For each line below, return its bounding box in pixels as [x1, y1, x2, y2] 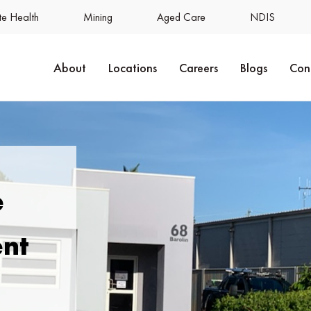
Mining [83, 10, 112, 24]
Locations [108, 59, 157, 76]
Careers [179, 59, 218, 76]
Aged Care [157, 10, 205, 24]
